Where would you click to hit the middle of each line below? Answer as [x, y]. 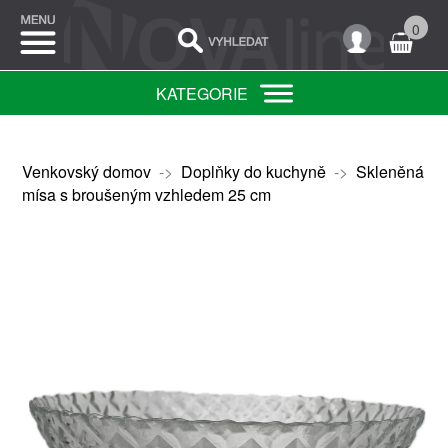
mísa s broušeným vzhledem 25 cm [146, 194]
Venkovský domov [86, 171]
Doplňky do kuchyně [253, 171]
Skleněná [389, 171]
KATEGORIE [201, 93]
